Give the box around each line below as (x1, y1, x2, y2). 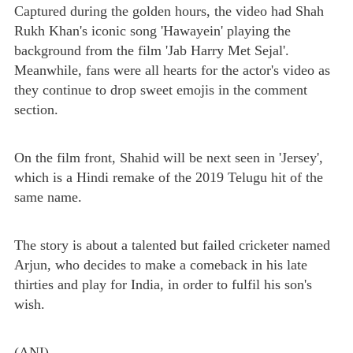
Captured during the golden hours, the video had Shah (14, 3, 324, 19)
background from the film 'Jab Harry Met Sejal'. (14, 43, 289, 58)
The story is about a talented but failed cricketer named (14, 237, 330, 253)
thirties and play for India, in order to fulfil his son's (14, 277, 312, 292)
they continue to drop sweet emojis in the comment (14, 82, 307, 98)
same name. (14, 189, 82, 205)
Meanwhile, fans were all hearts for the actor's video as (14, 62, 330, 78)
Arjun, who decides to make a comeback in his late (14, 257, 307, 273)
